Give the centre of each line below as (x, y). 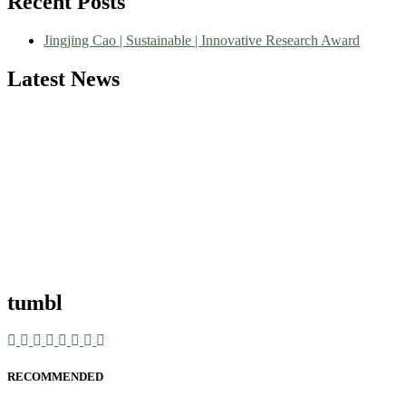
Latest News (63, 78)
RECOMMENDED (55, 376)
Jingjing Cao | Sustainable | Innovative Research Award (202, 40)
